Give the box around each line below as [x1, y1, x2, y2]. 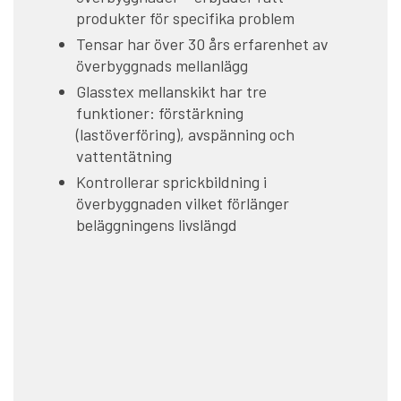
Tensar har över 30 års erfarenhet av [76, 33, 328, 54]
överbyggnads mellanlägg [76, 55, 248, 75]
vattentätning [76, 145, 172, 166]
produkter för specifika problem [76, 7, 294, 28]
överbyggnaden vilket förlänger [76, 192, 289, 213]
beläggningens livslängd [76, 214, 237, 235]
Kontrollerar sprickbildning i [76, 171, 267, 192]
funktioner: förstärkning [76, 102, 243, 123]
